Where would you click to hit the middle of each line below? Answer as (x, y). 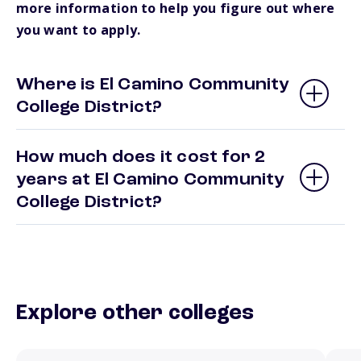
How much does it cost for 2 (141, 158)
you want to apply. (79, 30)
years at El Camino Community (151, 180)
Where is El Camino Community (153, 85)
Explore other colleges (135, 314)
